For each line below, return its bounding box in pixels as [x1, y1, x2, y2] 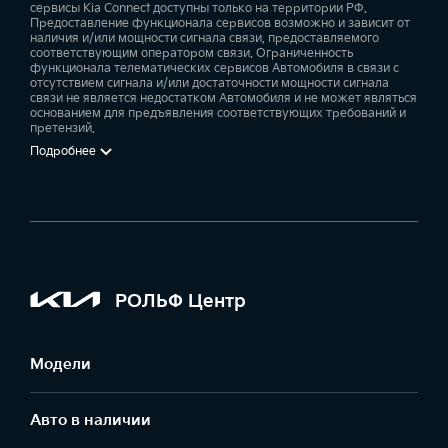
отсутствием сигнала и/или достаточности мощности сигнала [30, 76, 389, 92]
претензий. [30, 121, 95, 137]
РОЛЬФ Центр [115, 290, 246, 312]
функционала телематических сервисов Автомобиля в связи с [30, 61, 399, 77]
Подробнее [30, 143, 96, 159]
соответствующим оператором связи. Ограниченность [30, 46, 353, 62]
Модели [30, 355, 91, 375]
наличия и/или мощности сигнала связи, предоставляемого [30, 31, 379, 47]
